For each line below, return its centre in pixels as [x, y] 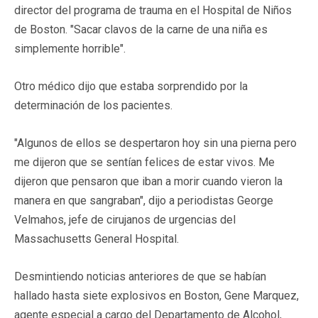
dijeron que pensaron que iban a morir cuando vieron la [148, 181]
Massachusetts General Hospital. [97, 238]
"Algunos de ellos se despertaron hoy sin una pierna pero [155, 143]
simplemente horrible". [70, 48]
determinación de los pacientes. [93, 105]
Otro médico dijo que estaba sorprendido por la [131, 86]
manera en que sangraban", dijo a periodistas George [144, 200]
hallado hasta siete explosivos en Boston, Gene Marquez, [157, 295]
